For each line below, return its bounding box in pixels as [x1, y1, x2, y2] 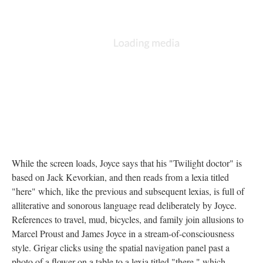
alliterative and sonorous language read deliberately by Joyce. [12, 198, 237, 211]
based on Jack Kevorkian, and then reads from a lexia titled [12, 170, 229, 183]
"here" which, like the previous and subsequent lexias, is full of [12, 184, 244, 197]
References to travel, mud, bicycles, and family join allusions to [12, 213, 244, 225]
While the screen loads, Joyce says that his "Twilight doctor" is [12, 156, 242, 169]
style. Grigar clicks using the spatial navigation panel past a [12, 241, 230, 254]
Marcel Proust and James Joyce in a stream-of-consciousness [12, 227, 234, 240]
